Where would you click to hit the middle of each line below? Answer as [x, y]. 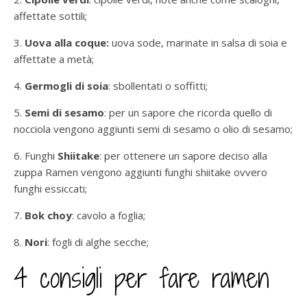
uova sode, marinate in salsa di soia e [199, 42]
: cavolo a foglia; [109, 215]
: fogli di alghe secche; [98, 242]
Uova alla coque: [68, 42]
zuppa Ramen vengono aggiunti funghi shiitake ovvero [140, 172]
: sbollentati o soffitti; [158, 85]
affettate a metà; [54, 59]
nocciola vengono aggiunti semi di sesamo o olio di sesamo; [153, 128]
